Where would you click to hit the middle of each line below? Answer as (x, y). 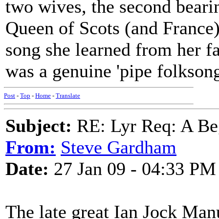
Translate (68, 96)
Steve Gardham (119, 147)
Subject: (39, 126)
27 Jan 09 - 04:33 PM (132, 169)
